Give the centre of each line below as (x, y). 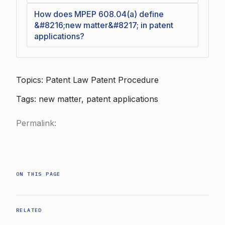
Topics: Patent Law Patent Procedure (87, 80)
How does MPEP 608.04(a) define (99, 14)
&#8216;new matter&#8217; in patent (104, 25)
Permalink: (36, 123)
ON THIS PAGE (38, 174)
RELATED (29, 210)
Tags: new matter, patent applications (87, 99)
